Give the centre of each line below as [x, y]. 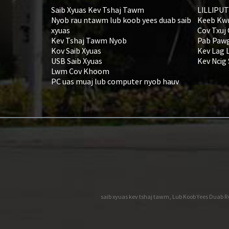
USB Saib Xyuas [77, 61]
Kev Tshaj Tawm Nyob [89, 40]
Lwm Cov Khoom [80, 71]
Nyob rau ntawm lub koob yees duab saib [121, 20]
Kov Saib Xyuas [76, 50]
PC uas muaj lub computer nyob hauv [115, 81]
